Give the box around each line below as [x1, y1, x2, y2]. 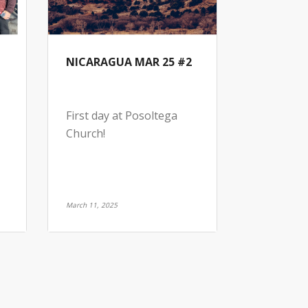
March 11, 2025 [65, 199, 118, 210]
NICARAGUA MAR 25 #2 [65, 54, 192, 69]
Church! [65, 125, 105, 141]
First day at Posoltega [65, 107, 177, 123]
